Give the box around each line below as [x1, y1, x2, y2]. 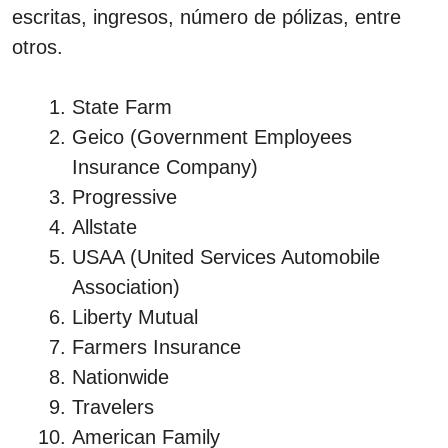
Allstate [72, 215, 137, 238]
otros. [12, 35, 63, 58]
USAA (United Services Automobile [72, 245, 380, 268]
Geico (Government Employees [72, 125, 352, 148]
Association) [72, 275, 180, 298]
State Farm [72, 95, 172, 118]
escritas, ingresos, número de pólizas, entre [12, 5, 401, 28]
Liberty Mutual [72, 305, 198, 328]
